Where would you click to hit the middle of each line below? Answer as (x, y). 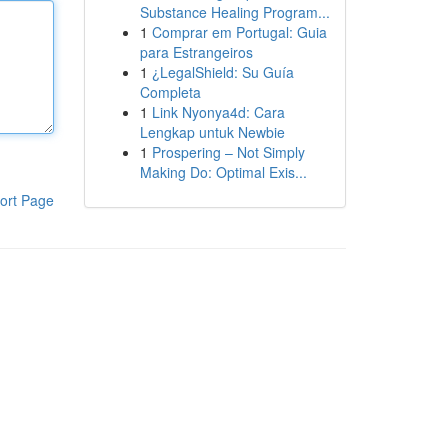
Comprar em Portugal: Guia (239, 32)
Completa (170, 92)
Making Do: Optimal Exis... (223, 172)
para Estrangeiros (196, 52)
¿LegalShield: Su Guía (222, 72)
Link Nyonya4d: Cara (218, 112)
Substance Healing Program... (234, 12)
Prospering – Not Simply (228, 152)
